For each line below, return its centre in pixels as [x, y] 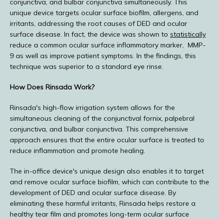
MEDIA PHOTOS [61, 57]
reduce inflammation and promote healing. [77, 151]
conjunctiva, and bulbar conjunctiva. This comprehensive [99, 129]
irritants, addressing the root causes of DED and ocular [99, 23]
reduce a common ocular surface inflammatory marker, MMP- [108, 45]
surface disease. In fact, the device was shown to [90, 34]
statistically [188, 34]
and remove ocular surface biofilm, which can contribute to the [109, 182]
